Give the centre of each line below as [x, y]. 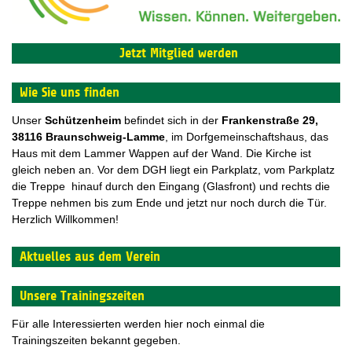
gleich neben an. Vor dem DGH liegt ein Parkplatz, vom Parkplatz [173, 169]
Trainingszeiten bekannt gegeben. [96, 340]
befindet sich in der [171, 120]
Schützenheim [83, 120]
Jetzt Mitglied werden [178, 53]
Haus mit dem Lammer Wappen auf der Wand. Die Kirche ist [161, 153]
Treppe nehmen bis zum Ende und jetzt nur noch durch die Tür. [169, 202]
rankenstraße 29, [273, 120]
